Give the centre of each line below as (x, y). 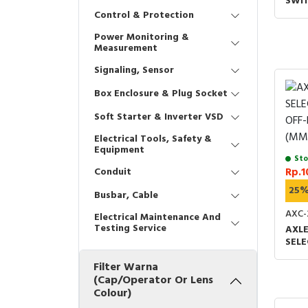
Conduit (113, 172)
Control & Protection (144, 15)
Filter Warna (126, 267)
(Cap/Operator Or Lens (153, 280)
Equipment (119, 150)
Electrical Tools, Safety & (153, 139)
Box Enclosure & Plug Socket (161, 94)
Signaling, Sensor (134, 70)
